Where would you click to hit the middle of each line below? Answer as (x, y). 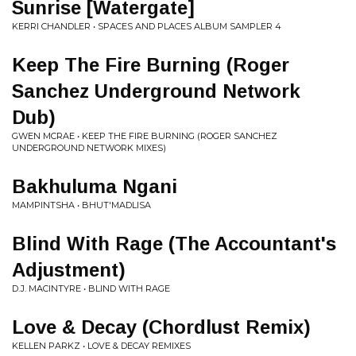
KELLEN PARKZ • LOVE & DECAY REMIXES (101, 346)
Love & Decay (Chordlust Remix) (161, 327)
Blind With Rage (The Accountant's (174, 244)
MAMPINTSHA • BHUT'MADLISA (81, 205)
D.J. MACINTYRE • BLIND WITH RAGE (91, 288)
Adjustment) (69, 270)
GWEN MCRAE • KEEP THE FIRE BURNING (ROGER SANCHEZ (145, 136)
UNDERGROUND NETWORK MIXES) (89, 148)
